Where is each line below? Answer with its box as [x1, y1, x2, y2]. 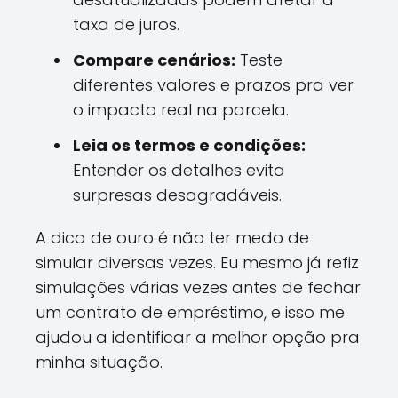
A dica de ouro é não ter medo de [36, 227, 309, 249]
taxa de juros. [73, 13, 179, 36]
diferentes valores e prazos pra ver [73, 74, 354, 96]
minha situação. [36, 351, 163, 373]
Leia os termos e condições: [73, 134, 306, 156]
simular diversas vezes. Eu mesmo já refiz [36, 251, 359, 274]
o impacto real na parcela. [73, 99, 289, 121]
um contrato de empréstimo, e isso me [36, 301, 345, 323]
